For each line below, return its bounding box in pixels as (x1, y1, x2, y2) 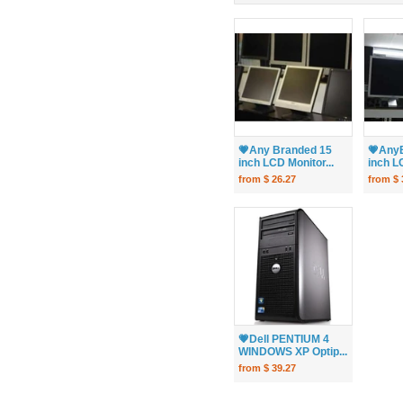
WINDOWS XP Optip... (238, 345, 347, 359)
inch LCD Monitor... (238, 157, 334, 170)
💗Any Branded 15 (238, 144, 332, 157)
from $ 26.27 (238, 174, 296, 185)
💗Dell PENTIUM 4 (238, 333, 329, 346)
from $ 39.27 (238, 363, 296, 374)
